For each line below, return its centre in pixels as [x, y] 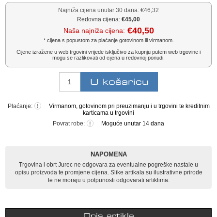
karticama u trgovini [108, 113]
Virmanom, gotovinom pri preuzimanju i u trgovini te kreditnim [129, 106]
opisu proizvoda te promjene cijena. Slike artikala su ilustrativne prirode [108, 173]
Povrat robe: [70, 124]
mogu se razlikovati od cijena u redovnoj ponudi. [108, 58]
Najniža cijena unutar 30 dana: [99, 10]
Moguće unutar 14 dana [133, 124]
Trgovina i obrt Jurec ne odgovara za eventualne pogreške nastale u [108, 165]
